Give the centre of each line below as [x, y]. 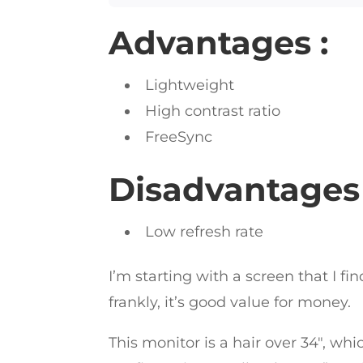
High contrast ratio [213, 111]
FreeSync [179, 137]
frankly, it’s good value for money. [230, 303]
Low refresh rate [205, 232]
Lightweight [190, 85]
